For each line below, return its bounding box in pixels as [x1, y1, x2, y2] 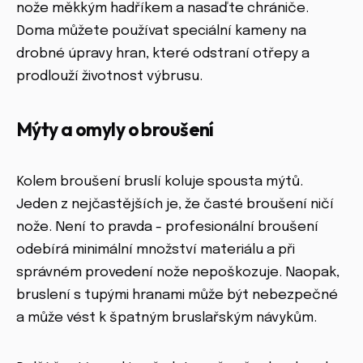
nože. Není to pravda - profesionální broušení [16, 220, 318, 235]
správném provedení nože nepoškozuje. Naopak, [16, 266, 340, 280]
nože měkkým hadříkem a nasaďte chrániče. [16, 2, 309, 16]
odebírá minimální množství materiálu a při [16, 243, 295, 258]
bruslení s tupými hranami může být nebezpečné [16, 288, 338, 303]
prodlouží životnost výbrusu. [16, 70, 203, 84]
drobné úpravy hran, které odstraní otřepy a [16, 47, 310, 62]
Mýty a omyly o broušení [16, 117, 214, 142]
